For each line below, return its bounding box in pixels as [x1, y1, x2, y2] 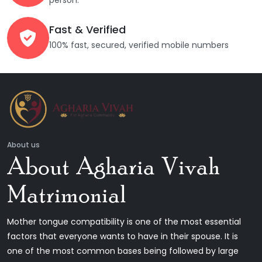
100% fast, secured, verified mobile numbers [49, 39, 229, 51]
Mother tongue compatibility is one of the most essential [7, 215, 241, 227]
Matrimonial [7, 181, 126, 210]
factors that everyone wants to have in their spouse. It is [7, 230, 238, 242]
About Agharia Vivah [7, 153, 220, 182]
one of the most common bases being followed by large [7, 244, 239, 257]
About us [7, 139, 40, 150]
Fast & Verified [49, 22, 126, 37]
